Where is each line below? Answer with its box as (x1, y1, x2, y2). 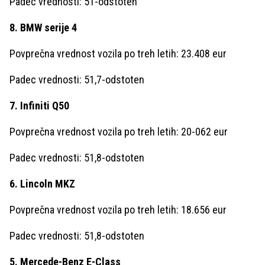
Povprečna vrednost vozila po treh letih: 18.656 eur (9, 203, 227, 216)
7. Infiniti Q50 (9, 99, 69, 112)
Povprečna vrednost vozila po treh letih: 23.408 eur (9, 47, 227, 60)
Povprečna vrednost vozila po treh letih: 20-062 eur (9, 125, 228, 138)
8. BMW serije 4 (9, 21, 77, 34)
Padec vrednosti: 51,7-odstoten (9, 73, 144, 86)
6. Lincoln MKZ (9, 177, 75, 190)
